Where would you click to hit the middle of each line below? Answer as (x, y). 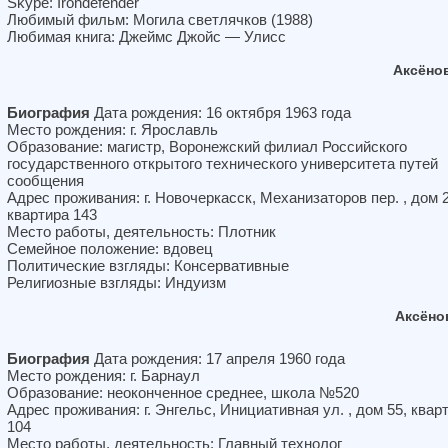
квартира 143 (52, 214)
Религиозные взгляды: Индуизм (116, 282)
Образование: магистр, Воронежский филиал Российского (207, 146)
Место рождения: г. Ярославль (112, 129)
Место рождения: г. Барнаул (103, 375)
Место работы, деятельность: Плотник (141, 231)
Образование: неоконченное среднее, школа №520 (183, 392)
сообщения (45, 180)
